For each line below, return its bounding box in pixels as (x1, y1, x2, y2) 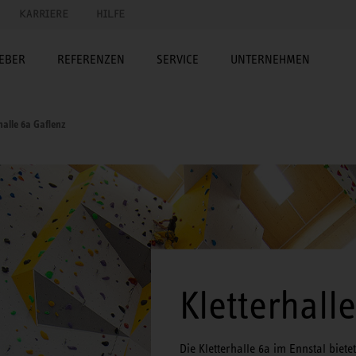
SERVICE (157, 52, 199, 66)
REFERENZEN (57, 52, 125, 66)
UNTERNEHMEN (230, 52, 310, 66)
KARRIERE (19, 7, 68, 21)
